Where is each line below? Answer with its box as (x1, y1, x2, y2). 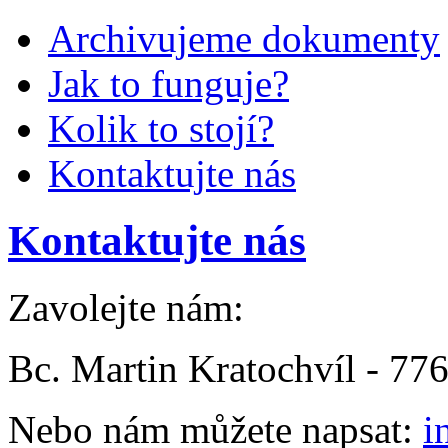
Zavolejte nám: (8, 285, 244, 329)
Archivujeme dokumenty (48, 17, 440, 60)
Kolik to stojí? (48, 107, 274, 150)
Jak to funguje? (48, 62, 289, 105)
